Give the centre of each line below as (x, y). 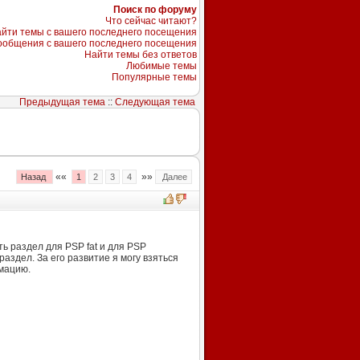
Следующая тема (155, 102)
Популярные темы (154, 77)
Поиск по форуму (155, 10)
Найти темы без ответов (140, 55)
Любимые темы (161, 66)
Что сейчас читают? (151, 21)
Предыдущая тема (62, 102)
